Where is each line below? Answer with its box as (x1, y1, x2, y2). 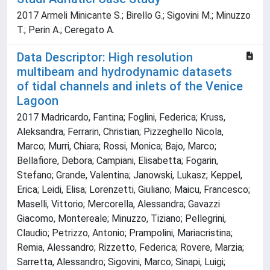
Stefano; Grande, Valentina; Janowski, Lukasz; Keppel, (17, 169, 242, 181)
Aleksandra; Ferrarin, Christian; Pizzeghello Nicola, (17, 126, 224, 138)
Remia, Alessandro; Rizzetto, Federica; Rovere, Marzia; (17, 242, 244, 254)
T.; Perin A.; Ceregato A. (17, 24, 115, 36)
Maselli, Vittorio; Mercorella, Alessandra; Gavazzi (17, 198, 220, 210)
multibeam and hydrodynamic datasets (17, 64, 232, 80)
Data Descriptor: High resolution (17, 50, 193, 65)
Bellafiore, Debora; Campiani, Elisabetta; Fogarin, (17, 155, 218, 167)
